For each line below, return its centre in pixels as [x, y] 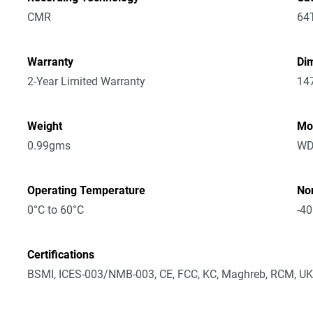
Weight [45, 126]
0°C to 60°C [56, 210]
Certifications [61, 255]
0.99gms [49, 146]
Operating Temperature [87, 190]
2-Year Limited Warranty [87, 81]
